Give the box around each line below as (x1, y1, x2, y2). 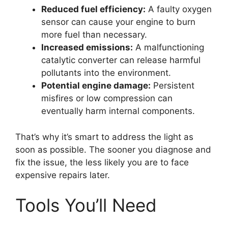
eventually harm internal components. (41, 106, 195, 117)
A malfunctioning (133, 42, 204, 53)
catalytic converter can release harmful (41, 55, 201, 66)
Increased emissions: (41, 42, 133, 53)
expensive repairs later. (15, 169, 110, 180)
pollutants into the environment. (41, 68, 171, 78)
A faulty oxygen (146, 4, 212, 15)
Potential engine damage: (41, 80, 151, 91)
